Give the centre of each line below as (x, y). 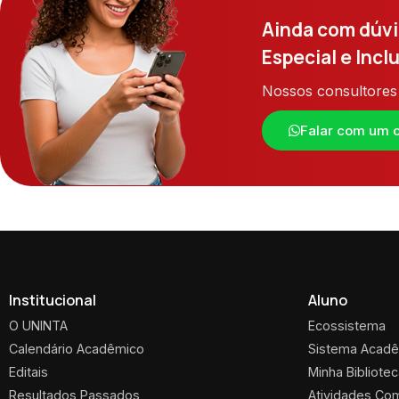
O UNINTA (38, 326)
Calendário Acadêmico (77, 349)
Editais (28, 372)
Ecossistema (347, 326)
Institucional (53, 301)
